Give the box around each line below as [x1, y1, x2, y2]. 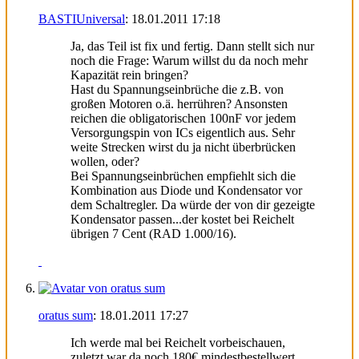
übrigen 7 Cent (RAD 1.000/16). [71, 226, 236, 240]
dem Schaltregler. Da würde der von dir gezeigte [71, 197, 315, 212]
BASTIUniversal [38, 11, 125, 26]
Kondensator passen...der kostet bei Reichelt [71, 212, 294, 226]
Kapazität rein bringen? [71, 67, 188, 82]
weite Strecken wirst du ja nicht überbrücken [71, 139, 296, 154]
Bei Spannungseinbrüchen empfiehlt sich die [71, 168, 296, 183]
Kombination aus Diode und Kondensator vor [71, 183, 302, 197]
